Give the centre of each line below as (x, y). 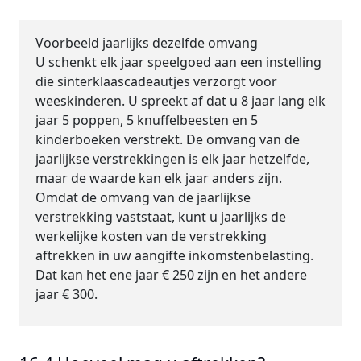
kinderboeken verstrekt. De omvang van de (168, 139)
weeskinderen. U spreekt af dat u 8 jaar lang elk (180, 101)
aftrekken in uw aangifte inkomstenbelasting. (174, 255)
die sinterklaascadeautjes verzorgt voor (156, 81)
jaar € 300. (66, 294)
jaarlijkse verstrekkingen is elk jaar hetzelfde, (172, 159)
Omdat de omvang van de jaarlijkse (143, 197)
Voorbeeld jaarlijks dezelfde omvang (147, 43)
